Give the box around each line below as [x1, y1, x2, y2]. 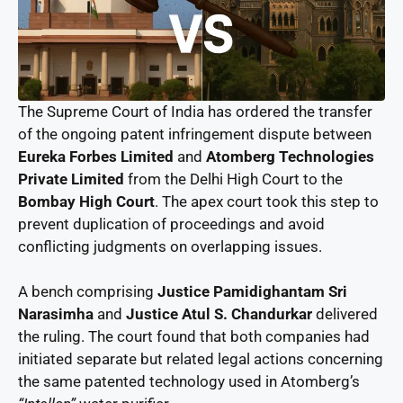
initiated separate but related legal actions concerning [18, 350, 383, 369]
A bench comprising [18, 282, 157, 301]
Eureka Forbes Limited [18, 147, 174, 166]
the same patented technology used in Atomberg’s [18, 372, 360, 391]
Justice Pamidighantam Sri [157, 282, 347, 301]
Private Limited [18, 169, 124, 188]
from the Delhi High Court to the [124, 169, 343, 188]
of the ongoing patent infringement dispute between [18, 124, 372, 143]
